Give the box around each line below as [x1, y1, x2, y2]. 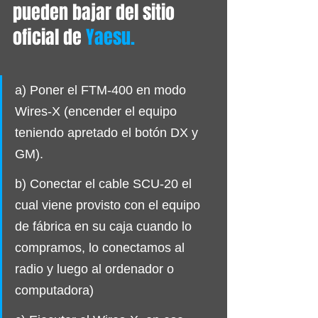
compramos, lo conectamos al [15, 240, 188, 255]
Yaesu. [86, 23, 139, 51]
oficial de [13, 23, 86, 51]
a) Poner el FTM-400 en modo [15, 82, 190, 97]
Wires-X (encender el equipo [15, 104, 180, 119]
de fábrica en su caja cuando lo [15, 219, 195, 234]
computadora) [15, 283, 94, 297]
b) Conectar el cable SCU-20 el [15, 176, 195, 191]
